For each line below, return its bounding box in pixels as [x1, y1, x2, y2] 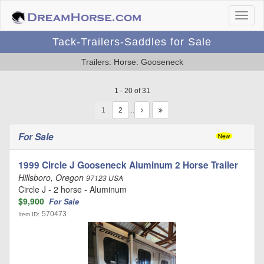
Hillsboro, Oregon [18, 171, 86, 183]
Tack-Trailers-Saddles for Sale [52, 36, 212, 48]
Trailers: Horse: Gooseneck [81, 57, 183, 67]
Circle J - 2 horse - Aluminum [18, 183, 127, 195]
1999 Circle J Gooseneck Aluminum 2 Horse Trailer [18, 159, 238, 171]
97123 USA [86, 173, 123, 183]
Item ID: [18, 211, 39, 217]
